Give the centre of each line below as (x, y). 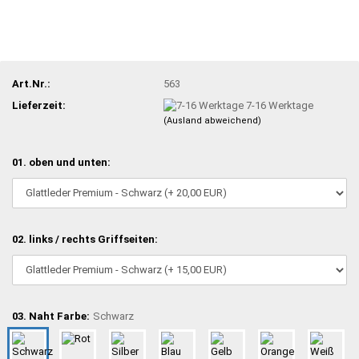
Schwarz (113, 316)
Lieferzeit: (39, 105)
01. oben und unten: (61, 162)
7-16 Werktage (280, 105)
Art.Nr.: (31, 83)
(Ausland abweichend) (213, 121)
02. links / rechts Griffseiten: (85, 239)
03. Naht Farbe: (51, 316)
